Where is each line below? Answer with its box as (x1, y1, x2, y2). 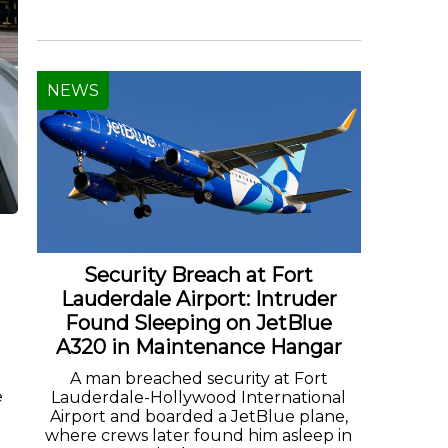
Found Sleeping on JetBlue (65, 311, 333, 336)
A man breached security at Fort (69, 369, 328, 389)
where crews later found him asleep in (45, 426, 353, 446)
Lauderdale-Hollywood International (51, 388, 347, 408)
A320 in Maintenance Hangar (55, 335, 342, 360)
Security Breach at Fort (84, 263, 314, 288)
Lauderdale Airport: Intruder (60, 287, 337, 312)
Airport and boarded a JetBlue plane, (49, 407, 348, 427)
